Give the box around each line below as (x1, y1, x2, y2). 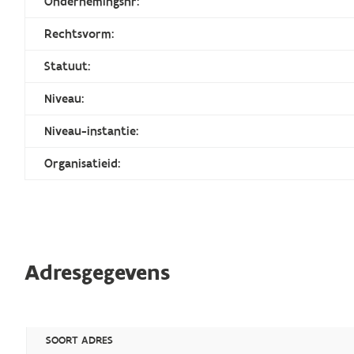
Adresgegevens (24, 258, 171, 288)
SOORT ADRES (46, 333, 114, 348)
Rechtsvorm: (44, 25, 115, 42)
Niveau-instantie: (44, 122, 139, 139)
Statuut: (44, 58, 91, 74)
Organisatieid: (44, 155, 121, 171)
